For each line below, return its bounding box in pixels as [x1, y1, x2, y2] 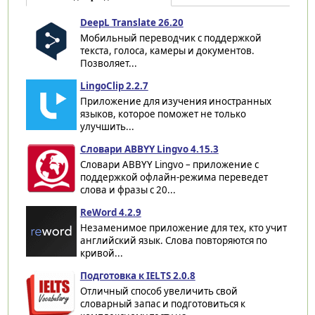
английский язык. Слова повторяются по [79, 233, 267, 247]
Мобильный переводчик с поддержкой [79, 31, 262, 44]
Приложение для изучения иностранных [79, 94, 271, 108]
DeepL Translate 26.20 [79, 15, 184, 29]
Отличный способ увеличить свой [79, 284, 238, 297]
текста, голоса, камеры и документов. [79, 44, 255, 57]
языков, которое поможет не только [79, 107, 246, 120]
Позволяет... [79, 56, 137, 70]
